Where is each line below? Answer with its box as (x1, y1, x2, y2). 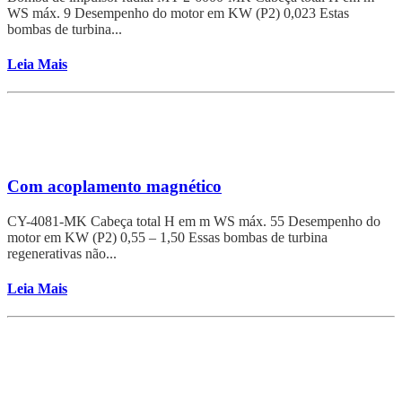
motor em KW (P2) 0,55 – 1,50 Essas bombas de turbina (7, 229, 328, 245)
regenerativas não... (7, 245, 117, 261)
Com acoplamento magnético (7, 177, 222, 197)
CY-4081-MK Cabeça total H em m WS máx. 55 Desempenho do (7, 213, 380, 229)
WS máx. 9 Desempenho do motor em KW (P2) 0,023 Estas (7, 4, 349, 21)
